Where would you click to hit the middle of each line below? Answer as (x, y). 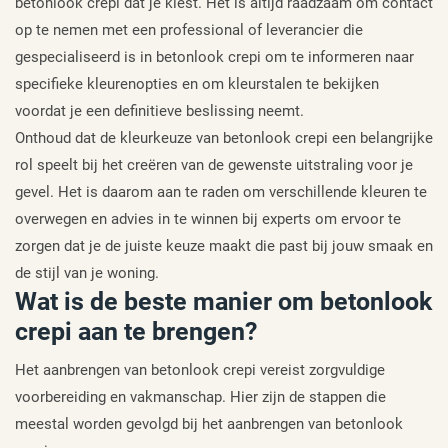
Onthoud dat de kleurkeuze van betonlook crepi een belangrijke (224, 137)
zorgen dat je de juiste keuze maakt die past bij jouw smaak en (224, 245)
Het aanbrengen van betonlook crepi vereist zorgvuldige (200, 369)
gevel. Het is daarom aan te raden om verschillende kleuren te (221, 191)
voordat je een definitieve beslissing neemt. (159, 110)
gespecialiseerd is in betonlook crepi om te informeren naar (214, 56)
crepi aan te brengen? (136, 331)
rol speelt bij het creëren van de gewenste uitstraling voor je (214, 164)
